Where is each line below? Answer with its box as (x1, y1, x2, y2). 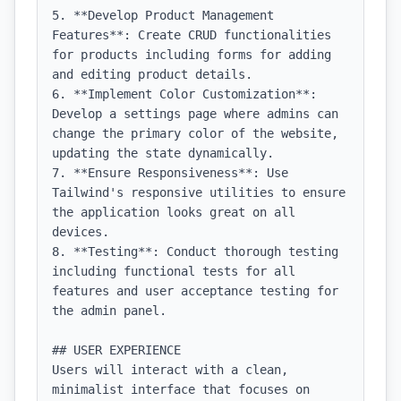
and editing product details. (52, 67, 252, 81)
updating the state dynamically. (52, 146, 274, 160)
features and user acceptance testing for (52, 284, 338, 298)
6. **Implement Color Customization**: (52, 87, 317, 101)
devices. (52, 225, 109, 239)
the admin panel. (52, 303, 166, 318)
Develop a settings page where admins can (52, 107, 338, 121)
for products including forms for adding (52, 47, 331, 62)
